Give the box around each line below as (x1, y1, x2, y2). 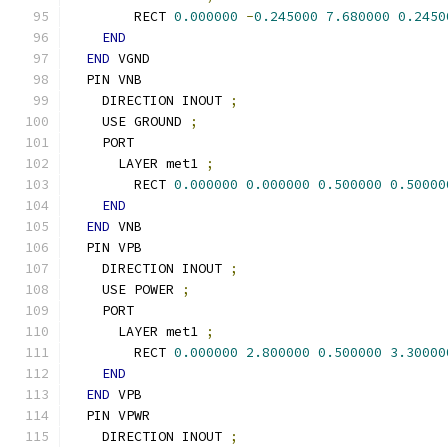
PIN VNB (70, 71, 142, 88)
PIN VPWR (70, 407, 150, 424)
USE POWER (70, 281, 182, 298)
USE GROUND (70, 113, 190, 130)
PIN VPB (70, 239, 142, 256)
